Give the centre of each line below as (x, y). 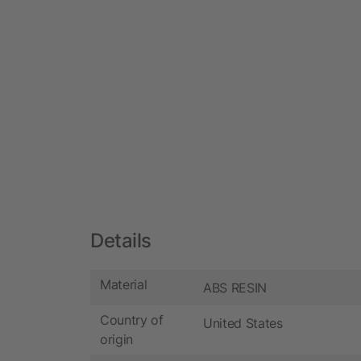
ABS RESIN (235, 287)
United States (243, 323)
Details (121, 240)
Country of (132, 320)
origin (117, 340)
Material (124, 285)
